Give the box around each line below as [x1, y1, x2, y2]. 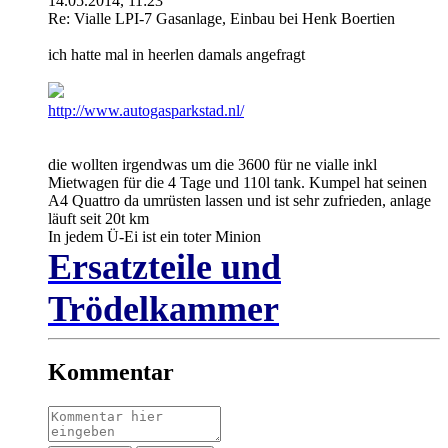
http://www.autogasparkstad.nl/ [48, 101, 244, 119]
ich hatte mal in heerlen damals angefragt [48, 45, 305, 63]
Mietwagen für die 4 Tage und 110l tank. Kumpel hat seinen [48, 173, 427, 191]
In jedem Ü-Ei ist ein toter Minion [48, 227, 261, 245]
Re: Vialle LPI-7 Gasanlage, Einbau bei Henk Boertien [48, 9, 395, 27]
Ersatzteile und [48, 246, 281, 287]
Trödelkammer [48, 288, 279, 329]
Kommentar [48, 359, 174, 386]
